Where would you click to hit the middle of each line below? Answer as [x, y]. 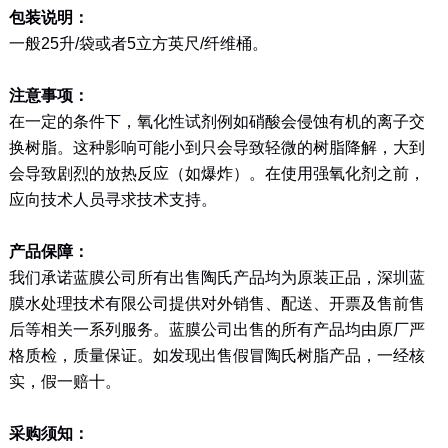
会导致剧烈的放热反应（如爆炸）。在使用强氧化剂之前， [216, 173]
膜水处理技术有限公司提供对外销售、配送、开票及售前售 [216, 303]
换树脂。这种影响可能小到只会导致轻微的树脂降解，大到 [216, 147]
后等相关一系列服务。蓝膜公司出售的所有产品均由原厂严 [216, 329]
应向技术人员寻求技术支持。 [112, 199]
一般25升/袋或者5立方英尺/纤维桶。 [138, 43]
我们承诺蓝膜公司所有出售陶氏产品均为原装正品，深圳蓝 [216, 277]
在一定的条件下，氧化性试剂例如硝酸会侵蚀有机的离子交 [216, 121]
